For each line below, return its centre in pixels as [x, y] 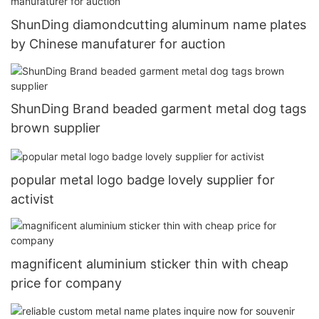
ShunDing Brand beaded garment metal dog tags [158, 109]
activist [32, 199]
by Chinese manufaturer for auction [118, 44]
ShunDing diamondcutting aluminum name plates [158, 25]
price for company [66, 283]
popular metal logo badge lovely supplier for [143, 179]
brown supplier [56, 128]
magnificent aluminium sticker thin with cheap [150, 263]
